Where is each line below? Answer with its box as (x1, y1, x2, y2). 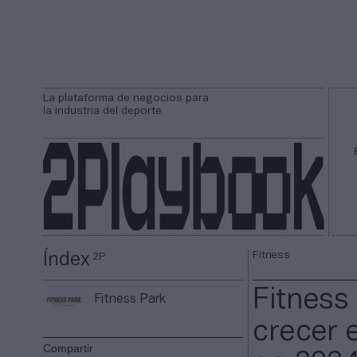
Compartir (43, 342, 94, 355)
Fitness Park (94, 293, 167, 305)
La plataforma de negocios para (43, 93, 209, 104)
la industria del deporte (43, 106, 162, 116)
